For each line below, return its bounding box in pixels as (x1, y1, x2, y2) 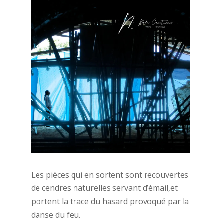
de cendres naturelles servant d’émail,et (31, 183, 178, 194)
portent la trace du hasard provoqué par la (31, 196, 189, 207)
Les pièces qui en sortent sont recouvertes (31, 169, 188, 181)
